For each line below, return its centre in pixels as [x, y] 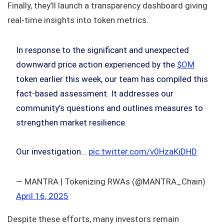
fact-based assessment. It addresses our [95, 93]
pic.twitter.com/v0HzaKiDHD [143, 151]
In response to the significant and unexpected [102, 50]
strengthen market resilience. [71, 122]
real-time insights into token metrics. [78, 20]
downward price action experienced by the [96, 64]
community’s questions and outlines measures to [109, 108]
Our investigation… [52, 151]
